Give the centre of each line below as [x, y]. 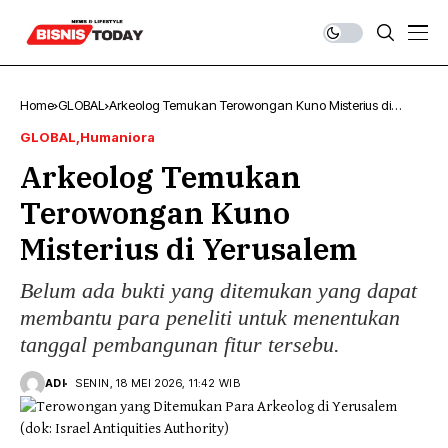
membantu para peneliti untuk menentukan [210, 317]
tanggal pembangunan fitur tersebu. [180, 344]
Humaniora [117, 137]
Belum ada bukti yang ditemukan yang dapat [218, 290]
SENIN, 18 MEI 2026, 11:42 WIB [158, 383]
